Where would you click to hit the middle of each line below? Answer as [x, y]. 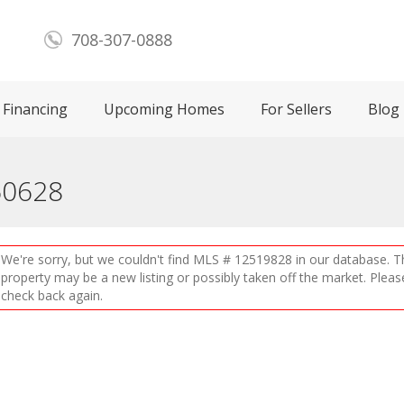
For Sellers [296, 109]
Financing [35, 109]
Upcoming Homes [164, 109]
